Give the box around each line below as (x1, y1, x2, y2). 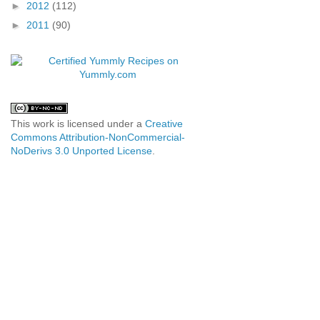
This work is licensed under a (11, 118, 145, 130)
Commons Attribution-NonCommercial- (11, 131, 185, 144)
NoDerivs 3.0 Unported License (11, 145, 152, 157)
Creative (145, 118, 183, 130)
